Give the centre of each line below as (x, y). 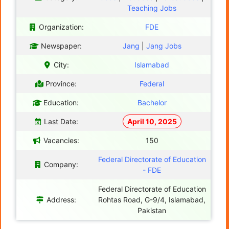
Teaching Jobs (152, 8)
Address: (61, 199)
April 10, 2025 (152, 121)
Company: (61, 164)
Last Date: (61, 121)
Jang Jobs (164, 45)
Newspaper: (61, 45)
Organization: (61, 27)
